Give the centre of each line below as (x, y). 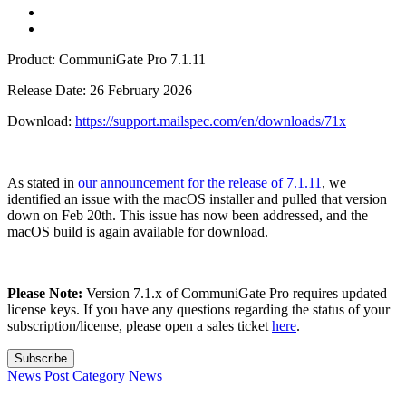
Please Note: (45, 293)
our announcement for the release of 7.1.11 (200, 182)
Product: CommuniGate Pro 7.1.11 (106, 59)
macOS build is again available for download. (138, 231)
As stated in (43, 182)
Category (101, 375)
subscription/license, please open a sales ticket (140, 325)
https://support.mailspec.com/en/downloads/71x (211, 121)
